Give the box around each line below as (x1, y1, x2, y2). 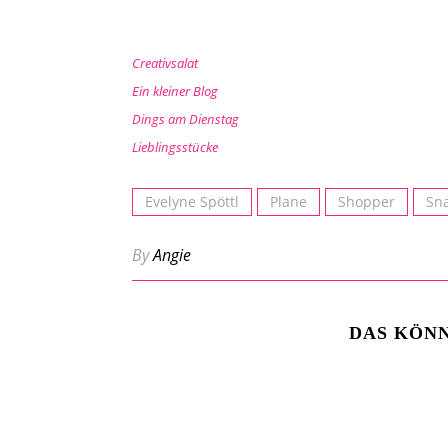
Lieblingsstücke (132, 138, 218, 156)
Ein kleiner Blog (132, 82, 218, 100)
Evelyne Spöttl (145, 192, 239, 211)
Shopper (338, 192, 395, 211)
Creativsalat (132, 54, 198, 72)
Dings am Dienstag (132, 110, 239, 128)
